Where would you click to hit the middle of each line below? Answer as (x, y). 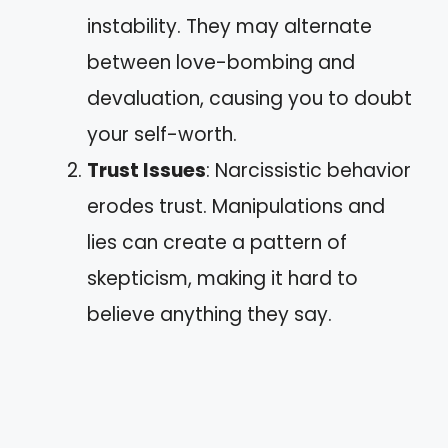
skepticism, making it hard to (222, 278)
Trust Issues (146, 170)
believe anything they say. (209, 314)
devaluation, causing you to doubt (249, 98)
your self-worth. (162, 134)
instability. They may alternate (229, 26)
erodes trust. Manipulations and (236, 206)
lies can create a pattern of (217, 242)
